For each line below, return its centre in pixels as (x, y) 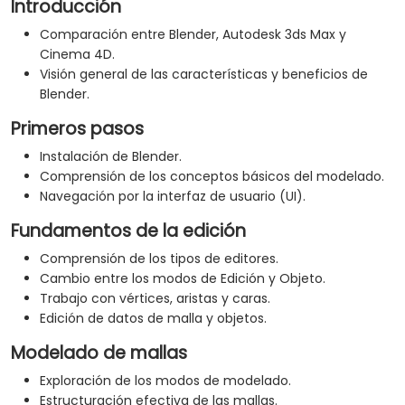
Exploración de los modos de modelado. (165, 381)
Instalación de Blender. (111, 157)
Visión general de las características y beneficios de (204, 75)
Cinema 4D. (77, 55)
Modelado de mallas (99, 353)
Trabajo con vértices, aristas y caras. (155, 299)
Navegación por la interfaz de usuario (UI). (173, 197)
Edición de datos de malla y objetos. (153, 319)
